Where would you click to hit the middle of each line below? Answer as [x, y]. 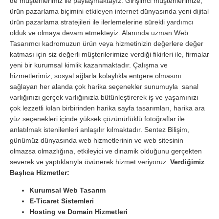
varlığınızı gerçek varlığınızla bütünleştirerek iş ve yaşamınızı [104, 97]
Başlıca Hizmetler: [40, 172]
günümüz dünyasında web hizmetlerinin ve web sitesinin [97, 140]
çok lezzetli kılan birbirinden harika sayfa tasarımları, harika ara [107, 108]
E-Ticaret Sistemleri [62, 201]
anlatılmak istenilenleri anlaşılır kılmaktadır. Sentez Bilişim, [99, 129]
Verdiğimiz [187, 162]
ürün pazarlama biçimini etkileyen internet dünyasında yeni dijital [109, 11]
